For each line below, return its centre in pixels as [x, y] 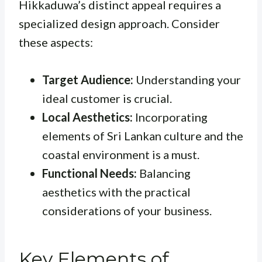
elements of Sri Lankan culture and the [143, 135]
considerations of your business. [127, 210]
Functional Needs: [89, 173]
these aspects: [56, 42]
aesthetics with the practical [116, 192]
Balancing [164, 173]
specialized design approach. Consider [119, 23]
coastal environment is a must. [121, 154]
